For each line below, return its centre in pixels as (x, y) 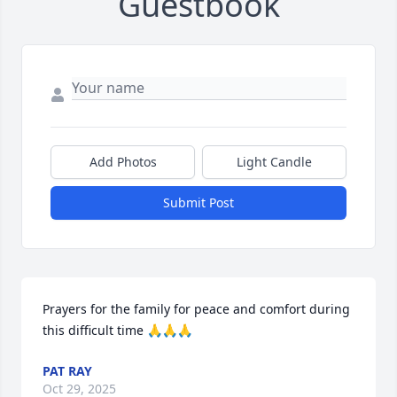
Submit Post (198, 203)
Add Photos (123, 162)
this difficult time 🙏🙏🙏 (117, 331)
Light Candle (274, 162)
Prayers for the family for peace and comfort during (196, 309)
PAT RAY (67, 371)
